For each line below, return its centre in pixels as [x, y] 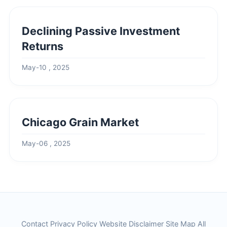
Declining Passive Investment [101, 31]
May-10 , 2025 [46, 67]
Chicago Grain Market [80, 122]
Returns [43, 46]
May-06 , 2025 [46, 143]
